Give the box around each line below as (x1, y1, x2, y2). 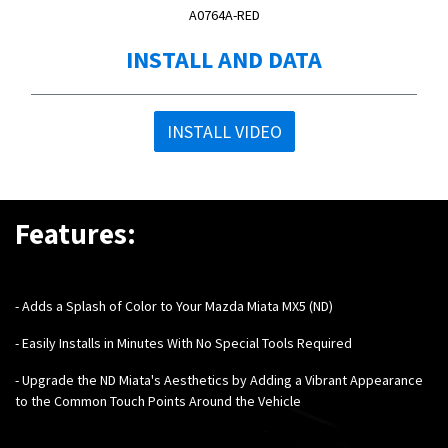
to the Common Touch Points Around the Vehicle (15, 391, 304, 410)
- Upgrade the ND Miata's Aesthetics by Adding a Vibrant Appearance (15, 370, 423, 389)
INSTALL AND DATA (126, 43, 322, 75)
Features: (15, 213, 136, 252)
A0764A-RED (188, 5, 260, 24)
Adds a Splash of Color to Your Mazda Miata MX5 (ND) (22, 296, 333, 315)
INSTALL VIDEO (166, 119, 282, 143)
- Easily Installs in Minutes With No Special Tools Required (15, 333, 352, 352)
